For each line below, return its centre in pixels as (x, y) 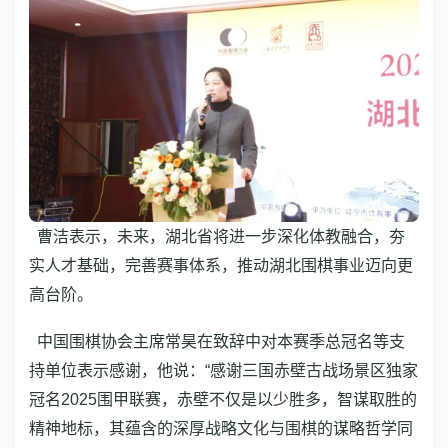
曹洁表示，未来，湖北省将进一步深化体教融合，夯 (217, 236)
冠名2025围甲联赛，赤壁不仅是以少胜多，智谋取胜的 (223, 399)
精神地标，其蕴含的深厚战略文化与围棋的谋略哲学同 (221, 428)
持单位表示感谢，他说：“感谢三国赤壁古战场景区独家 (223, 370)
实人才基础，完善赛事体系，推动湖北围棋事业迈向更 (221, 265)
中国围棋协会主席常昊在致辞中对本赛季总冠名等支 (217, 341)
